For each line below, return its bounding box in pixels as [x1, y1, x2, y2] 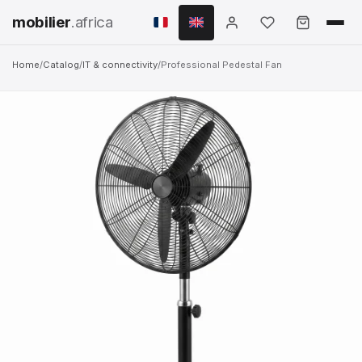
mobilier [12, 12, 71, 32]
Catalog [43, 59, 79, 70]
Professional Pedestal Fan [161, 59, 282, 70]
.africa [71, 12, 113, 32]
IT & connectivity [82, 59, 158, 70]
